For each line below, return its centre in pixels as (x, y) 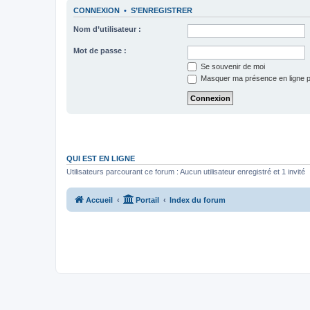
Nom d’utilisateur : (107, 29)
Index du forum (198, 200)
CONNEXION (97, 11)
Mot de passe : (100, 50)
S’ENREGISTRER (162, 11)
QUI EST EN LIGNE (101, 158)
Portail (147, 200)
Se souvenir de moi (232, 66)
